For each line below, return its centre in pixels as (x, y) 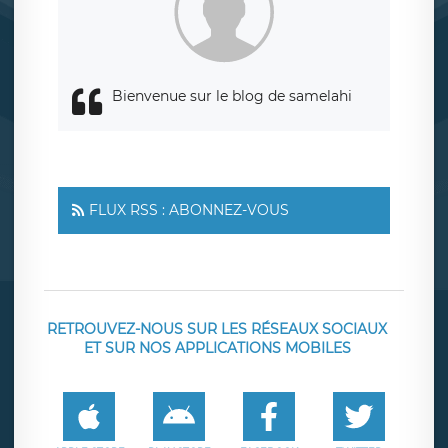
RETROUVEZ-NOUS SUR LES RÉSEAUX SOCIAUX (217, 328)
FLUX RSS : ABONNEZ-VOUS (189, 209)
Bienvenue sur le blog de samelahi (232, 95)
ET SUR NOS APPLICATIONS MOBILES (217, 347)
